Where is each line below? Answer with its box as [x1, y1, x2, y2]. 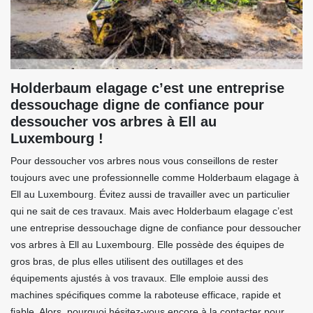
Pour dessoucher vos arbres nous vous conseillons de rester [10, 155, 278, 167]
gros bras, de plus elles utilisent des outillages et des [10, 256, 243, 268]
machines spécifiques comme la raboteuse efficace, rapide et [10, 289, 281, 301]
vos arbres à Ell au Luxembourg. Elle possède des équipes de [10, 239, 284, 251]
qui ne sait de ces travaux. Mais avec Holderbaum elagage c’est [10, 205, 293, 217]
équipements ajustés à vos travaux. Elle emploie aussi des [10, 272, 268, 284]
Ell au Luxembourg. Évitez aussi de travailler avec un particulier [10, 189, 290, 201]
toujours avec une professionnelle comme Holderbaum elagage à [10, 172, 299, 184]
